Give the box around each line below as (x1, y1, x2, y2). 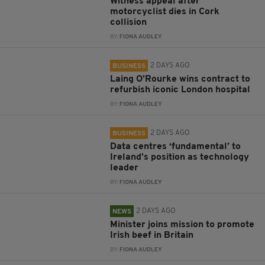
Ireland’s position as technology (110, 153, 250, 163)
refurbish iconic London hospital (110, 85, 251, 95)
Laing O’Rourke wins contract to (110, 75, 251, 85)
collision (110, 18, 147, 28)
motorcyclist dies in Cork (110, 7, 220, 17)
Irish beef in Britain (110, 231, 194, 241)
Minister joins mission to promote (110, 220, 255, 230)
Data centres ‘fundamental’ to (110, 142, 241, 152)
